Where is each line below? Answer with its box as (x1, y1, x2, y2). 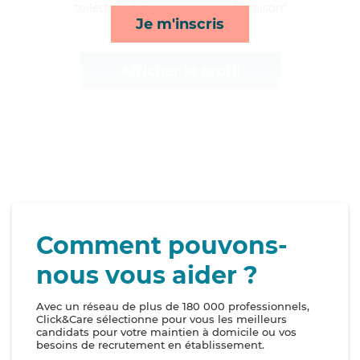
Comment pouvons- (36, 231, 288, 261)
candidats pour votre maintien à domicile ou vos (36, 325, 297, 339)
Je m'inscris (136, 14, 224, 33)
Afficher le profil (120, 62, 240, 80)
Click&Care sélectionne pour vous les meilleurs (36, 313, 287, 326)
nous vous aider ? (36, 260, 258, 291)
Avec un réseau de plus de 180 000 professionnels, (36, 300, 309, 313)
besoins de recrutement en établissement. (36, 338, 264, 352)
